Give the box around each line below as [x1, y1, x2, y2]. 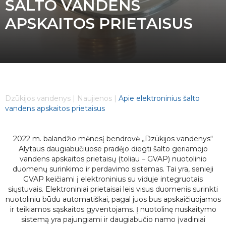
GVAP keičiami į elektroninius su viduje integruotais [23, 175, 203, 184]
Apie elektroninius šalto [119, 94, 200, 103]
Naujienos [77, 94, 112, 103]
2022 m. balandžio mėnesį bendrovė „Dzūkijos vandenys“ [13, 134, 213, 143]
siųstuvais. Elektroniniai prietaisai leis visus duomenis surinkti [8, 185, 218, 194]
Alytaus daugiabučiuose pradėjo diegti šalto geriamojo [18, 144, 208, 153]
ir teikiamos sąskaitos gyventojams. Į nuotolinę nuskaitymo [10, 205, 216, 214]
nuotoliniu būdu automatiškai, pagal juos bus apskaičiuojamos [5, 195, 221, 204]
